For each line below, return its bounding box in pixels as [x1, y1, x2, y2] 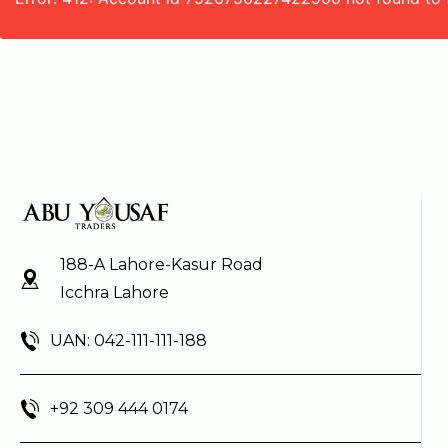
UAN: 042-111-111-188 [50, 331, 207, 351]
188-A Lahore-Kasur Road [60, 255, 263, 275]
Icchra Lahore [60, 283, 169, 303]
